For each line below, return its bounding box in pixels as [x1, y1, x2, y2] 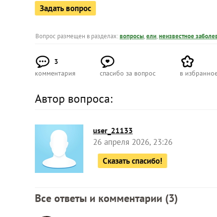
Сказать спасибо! [103, 155, 162, 167]
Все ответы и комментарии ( [35, 191, 169, 205]
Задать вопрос [40, 3, 91, 14]
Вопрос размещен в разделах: [35, 32, 120, 41]
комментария [35, 69, 76, 78]
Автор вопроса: [35, 91, 112, 107]
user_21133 [93, 125, 133, 136]
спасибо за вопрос [100, 69, 155, 78]
